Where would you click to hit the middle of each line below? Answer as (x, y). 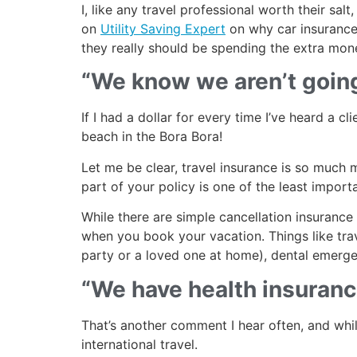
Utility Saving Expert (163, 28)
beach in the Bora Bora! (152, 137)
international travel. (139, 344)
